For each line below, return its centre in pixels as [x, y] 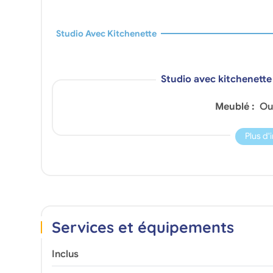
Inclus [65, 254]
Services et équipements [143, 227]
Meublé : [236, 106]
